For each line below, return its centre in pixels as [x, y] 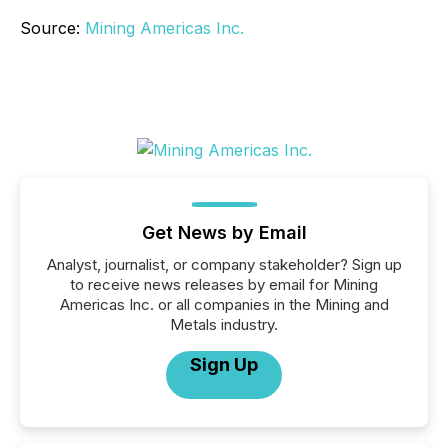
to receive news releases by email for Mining [224, 284]
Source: [52, 28]
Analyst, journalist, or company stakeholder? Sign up [224, 264]
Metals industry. [224, 324]
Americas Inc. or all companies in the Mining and [224, 304]
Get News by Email [224, 232]
